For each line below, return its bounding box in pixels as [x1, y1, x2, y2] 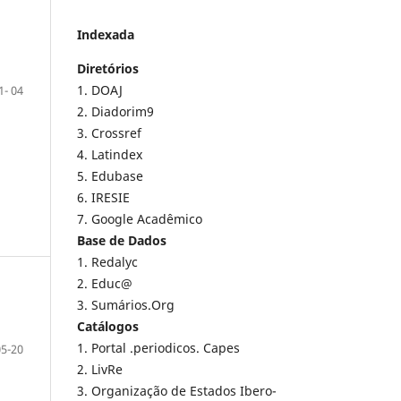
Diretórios [77, 60, 139, 78]
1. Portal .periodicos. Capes [77, 339, 240, 357]
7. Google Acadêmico [77, 210, 202, 228]
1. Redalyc [77, 253, 138, 271]
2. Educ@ [77, 275, 132, 293]
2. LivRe [77, 361, 123, 379]
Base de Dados [77, 232, 166, 250]
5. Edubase [77, 167, 143, 185]
